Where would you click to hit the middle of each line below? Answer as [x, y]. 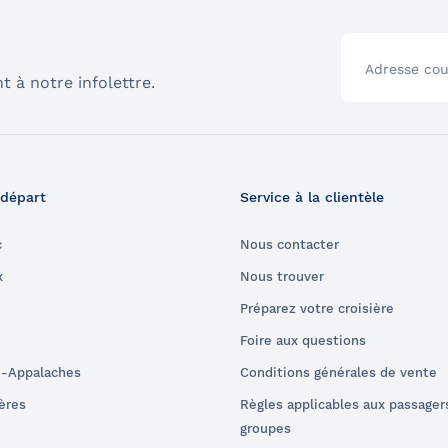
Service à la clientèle [312, 196]
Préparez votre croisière [317, 308]
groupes [265, 428]
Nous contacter [289, 244]
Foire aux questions [303, 340]
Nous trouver [282, 276]
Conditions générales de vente [338, 372]
